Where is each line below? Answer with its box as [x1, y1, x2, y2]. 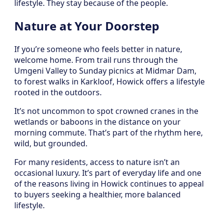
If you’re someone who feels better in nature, [14, 44, 182, 55]
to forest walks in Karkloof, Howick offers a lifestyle [14, 76, 205, 87]
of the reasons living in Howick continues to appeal [14, 178, 204, 190]
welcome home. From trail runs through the [14, 55, 178, 66]
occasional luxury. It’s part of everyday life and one [14, 167, 201, 179]
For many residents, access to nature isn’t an [14, 157, 180, 168]
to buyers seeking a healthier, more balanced [14, 189, 181, 200]
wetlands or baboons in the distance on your [14, 116, 181, 128]
